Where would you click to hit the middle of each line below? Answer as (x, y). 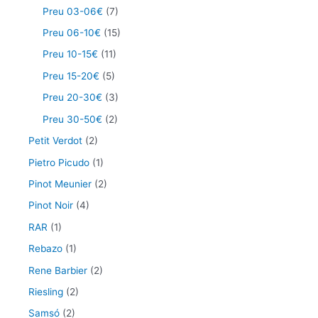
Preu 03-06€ (73, 11)
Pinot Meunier (60, 183)
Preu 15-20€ (71, 76)
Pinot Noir (51, 205)
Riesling (46, 291)
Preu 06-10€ (72, 33)
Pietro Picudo (59, 162)
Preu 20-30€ (72, 98)
